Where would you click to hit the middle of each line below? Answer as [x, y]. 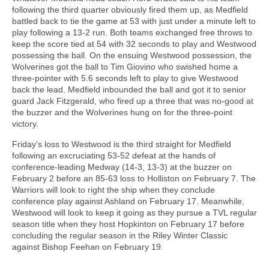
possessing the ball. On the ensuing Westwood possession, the [132, 55]
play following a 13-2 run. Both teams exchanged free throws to [132, 32]
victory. [25, 123]
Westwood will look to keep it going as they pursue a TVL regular [134, 212]
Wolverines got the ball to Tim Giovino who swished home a [125, 66]
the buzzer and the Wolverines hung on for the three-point [122, 112]
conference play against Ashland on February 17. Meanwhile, [128, 201]
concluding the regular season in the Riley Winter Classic [120, 235]
